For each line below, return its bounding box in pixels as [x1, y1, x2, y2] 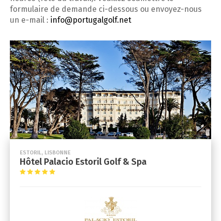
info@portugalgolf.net [50, 15, 131, 25]
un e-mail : [10, 15, 50, 25]
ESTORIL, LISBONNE [20, 149, 71, 156]
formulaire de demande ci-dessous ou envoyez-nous [10, 4, 202, 14]
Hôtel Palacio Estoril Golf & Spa [20, 156, 147, 167]
